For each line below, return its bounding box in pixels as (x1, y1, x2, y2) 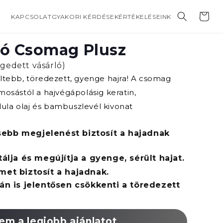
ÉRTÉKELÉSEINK (118, 12, 171, 20)
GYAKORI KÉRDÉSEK (51, 12, 119, 20)
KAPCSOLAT (11, 12, 52, 20)
